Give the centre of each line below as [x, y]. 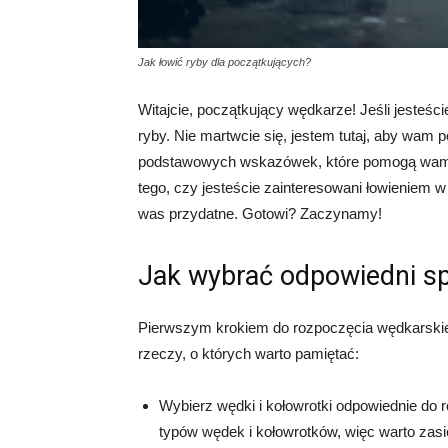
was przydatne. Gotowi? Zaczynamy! [260, 214]
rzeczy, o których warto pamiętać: [248, 354]
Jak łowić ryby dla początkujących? [224, 62]
